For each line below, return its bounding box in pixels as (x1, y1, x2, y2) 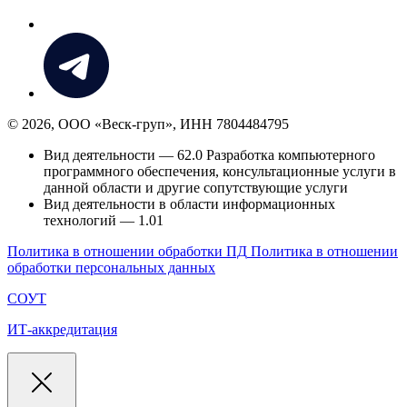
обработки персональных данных (7, 260, 215, 275)
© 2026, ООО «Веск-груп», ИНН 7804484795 (7, 116, 289, 132)
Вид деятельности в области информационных (44, 196, 335, 212)
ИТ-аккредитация (7, 322, 117, 337)
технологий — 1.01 (44, 213, 164, 228)
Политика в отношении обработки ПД (7, 243, 247, 259)
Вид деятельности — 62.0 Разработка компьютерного (44, 147, 375, 163)
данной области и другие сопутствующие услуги (44, 180, 348, 195)
